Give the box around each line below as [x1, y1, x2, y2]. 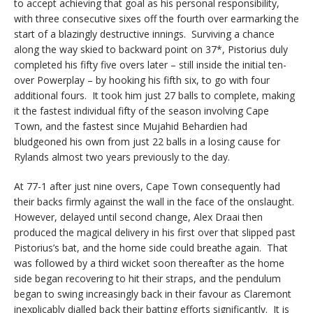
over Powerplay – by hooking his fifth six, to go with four [14, 73, 270, 87]
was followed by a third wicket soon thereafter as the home [14, 256, 284, 270]
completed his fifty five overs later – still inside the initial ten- [14, 58, 286, 72]
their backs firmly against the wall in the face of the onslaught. [14, 195, 297, 209]
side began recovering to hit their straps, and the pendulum [14, 272, 281, 286]
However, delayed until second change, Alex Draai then [14, 210, 263, 224]
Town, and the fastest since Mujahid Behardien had [14, 119, 247, 133]
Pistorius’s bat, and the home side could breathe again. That [14, 241, 288, 255]
